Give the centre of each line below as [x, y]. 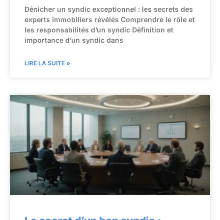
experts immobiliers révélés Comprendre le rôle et [110, 19]
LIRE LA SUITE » [47, 63]
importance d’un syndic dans [74, 40]
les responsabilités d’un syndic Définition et [99, 29]
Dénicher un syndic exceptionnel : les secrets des [109, 9]
